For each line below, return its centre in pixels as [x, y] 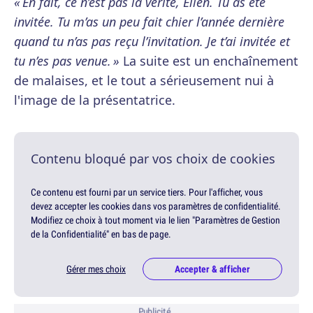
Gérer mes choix [96, 269]
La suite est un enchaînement [209, 61]
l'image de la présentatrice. [95, 100]
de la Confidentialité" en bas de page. [101, 234]
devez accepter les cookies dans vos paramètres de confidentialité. [156, 206]
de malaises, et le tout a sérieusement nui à [144, 81]
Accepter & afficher [212, 269]
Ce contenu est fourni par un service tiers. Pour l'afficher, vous [147, 192]
